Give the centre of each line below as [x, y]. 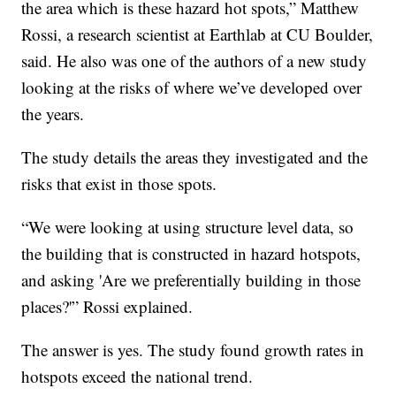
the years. [53, 113]
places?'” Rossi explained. [107, 306]
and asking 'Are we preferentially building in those [191, 279]
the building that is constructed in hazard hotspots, [191, 253]
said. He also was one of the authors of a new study [194, 60]
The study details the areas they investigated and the [195, 156]
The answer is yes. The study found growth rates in [193, 349]
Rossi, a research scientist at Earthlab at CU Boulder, [198, 34]
